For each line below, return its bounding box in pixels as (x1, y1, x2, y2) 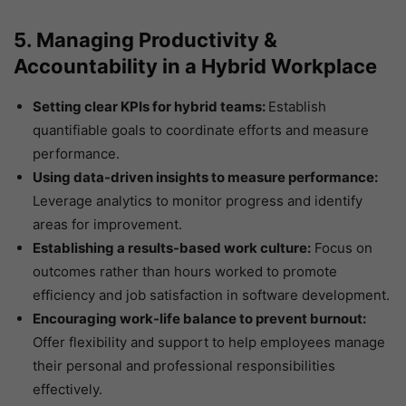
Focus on (311, 239, 372, 257)
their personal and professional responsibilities (33, 357, 335, 375)
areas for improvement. (33, 216, 182, 234)
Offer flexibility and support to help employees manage (33, 333, 385, 352)
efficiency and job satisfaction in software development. (33, 286, 390, 304)
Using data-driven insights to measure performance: (33, 169, 378, 187)
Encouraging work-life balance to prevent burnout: (33, 310, 366, 328)
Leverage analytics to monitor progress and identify (33, 192, 362, 210)
